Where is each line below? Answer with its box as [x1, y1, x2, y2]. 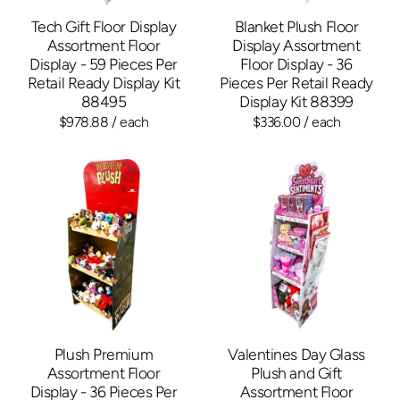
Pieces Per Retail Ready [220, 72, 373, 92]
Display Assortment [232, 35, 361, 54]
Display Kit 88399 [239, 91, 354, 111]
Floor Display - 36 [240, 54, 353, 73]
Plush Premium [54, 344, 154, 363]
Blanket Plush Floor [234, 16, 359, 36]
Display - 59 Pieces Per [29, 54, 178, 73]
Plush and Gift [251, 362, 342, 382]
